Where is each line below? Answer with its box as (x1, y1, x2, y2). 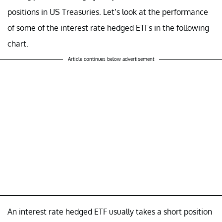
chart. (7, 38, 28, 49)
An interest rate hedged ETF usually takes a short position (7, 206, 212, 217)
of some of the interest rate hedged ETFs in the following (7, 22, 209, 33)
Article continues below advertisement (68, 55, 154, 62)
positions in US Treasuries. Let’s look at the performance (7, 6, 208, 17)
